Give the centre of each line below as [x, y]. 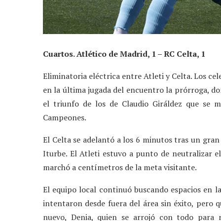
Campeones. [65, 117]
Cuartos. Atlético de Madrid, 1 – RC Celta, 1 [124, 54]
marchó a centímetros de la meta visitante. [120, 167]
